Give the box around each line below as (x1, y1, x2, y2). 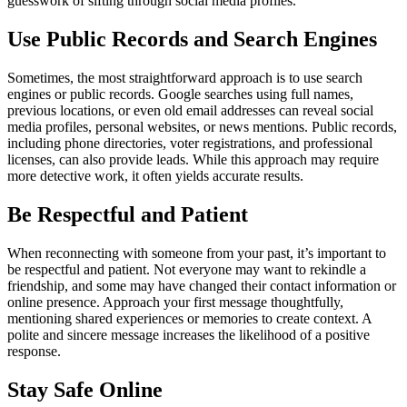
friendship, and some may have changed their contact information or (7, 278, 396, 294)
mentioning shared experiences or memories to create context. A (7, 311, 372, 327)
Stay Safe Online (7, 377, 163, 402)
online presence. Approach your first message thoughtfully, (7, 294, 343, 311)
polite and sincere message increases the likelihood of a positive (7, 327, 370, 343)
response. (7, 343, 61, 360)
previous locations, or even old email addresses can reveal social (7, 103, 373, 119)
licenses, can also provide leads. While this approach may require (7, 152, 379, 168)
